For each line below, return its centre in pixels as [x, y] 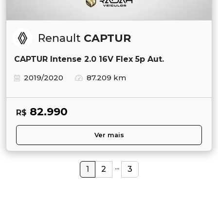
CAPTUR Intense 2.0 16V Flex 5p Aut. [89, 59]
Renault [61, 38]
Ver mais [109, 135]
